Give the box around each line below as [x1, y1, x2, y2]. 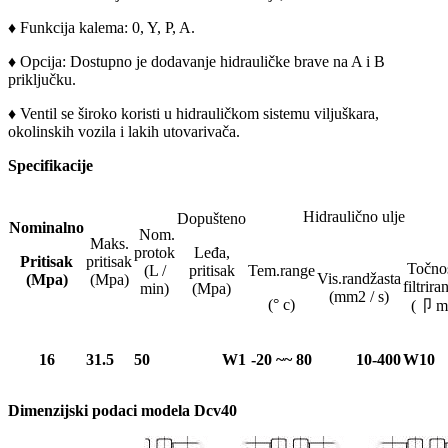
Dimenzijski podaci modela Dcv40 [8, 402, 237, 420]
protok [134, 244, 175, 262]
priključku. [8, 71, 76, 89]
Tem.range [248, 262, 315, 280]
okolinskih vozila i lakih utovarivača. [8, 123, 240, 141]
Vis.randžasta [317, 270, 401, 288]
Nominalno [9, 219, 84, 237]
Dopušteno [177, 210, 246, 228]
